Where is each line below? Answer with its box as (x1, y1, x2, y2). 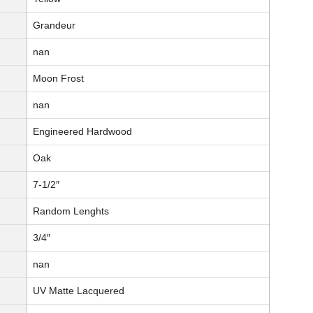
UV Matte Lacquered (33, 285, 124, 297)
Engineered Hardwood (33, 126, 132, 138)
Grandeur (33, 20, 75, 31)
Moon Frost (33, 73, 84, 85)
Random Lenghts (33, 205, 109, 217)
